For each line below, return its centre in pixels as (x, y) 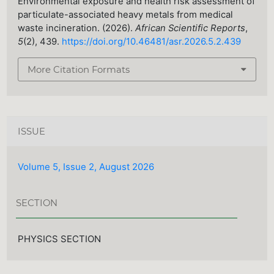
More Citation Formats (79, 69)
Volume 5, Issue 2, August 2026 (86, 167)
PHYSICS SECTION (60, 239)
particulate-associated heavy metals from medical (126, 15)
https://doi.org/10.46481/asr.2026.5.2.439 (152, 42)
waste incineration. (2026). (77, 28)
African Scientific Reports (191, 28)
